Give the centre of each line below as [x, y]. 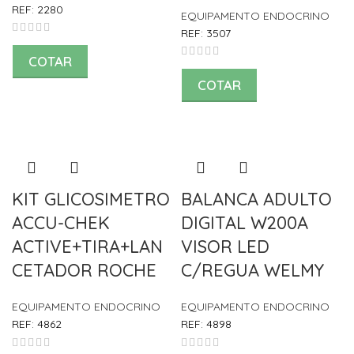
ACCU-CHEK [61, 223]
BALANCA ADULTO [256, 200]
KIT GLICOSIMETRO [91, 200]
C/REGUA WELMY [252, 271]
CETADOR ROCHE [84, 271]
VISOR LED [225, 247]
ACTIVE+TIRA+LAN [87, 247]
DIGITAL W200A [245, 223]
